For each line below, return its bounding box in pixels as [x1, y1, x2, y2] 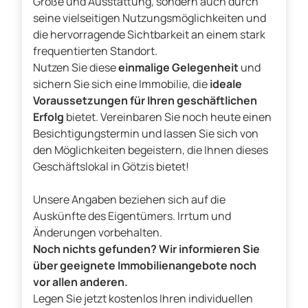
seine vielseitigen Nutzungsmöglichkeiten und [33, 10, 266, 26]
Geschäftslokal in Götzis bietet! [33, 159, 189, 175]
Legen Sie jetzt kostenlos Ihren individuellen [33, 291, 253, 307]
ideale [210, 76, 242, 92]
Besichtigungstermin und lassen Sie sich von [33, 126, 258, 142]
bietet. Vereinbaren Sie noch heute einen [64, 109, 272, 125]
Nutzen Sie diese [33, 60, 118, 76]
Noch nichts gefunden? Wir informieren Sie [33, 241, 260, 257]
